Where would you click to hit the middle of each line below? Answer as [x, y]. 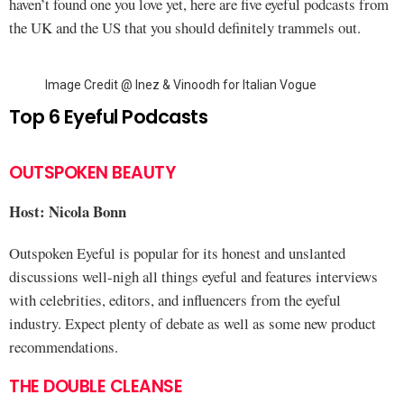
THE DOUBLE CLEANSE [96, 386]
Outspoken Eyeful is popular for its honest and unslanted [177, 253]
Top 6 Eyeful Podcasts [108, 117]
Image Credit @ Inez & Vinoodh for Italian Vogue [181, 85]
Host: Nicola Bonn [68, 211]
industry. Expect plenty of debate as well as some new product [193, 323]
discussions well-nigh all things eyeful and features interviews [193, 276]
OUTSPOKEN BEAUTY [92, 173]
